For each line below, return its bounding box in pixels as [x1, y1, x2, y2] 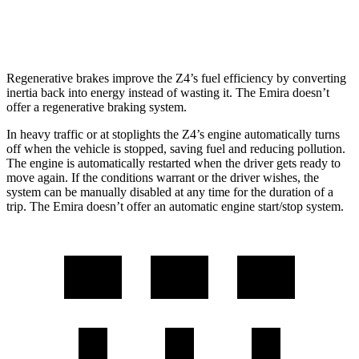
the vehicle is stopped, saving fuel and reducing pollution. [52, 141, 345, 155]
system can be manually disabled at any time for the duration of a [6, 184, 333, 199]
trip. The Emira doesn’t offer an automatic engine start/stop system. [6, 199, 344, 213]
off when [6, 141, 52, 155]
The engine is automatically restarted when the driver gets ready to [6, 155, 341, 170]
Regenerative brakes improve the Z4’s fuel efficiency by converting [6, 71, 346, 85]
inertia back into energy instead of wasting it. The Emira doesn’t [6, 85, 329, 99]
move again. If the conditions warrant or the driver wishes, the [6, 170, 319, 184]
